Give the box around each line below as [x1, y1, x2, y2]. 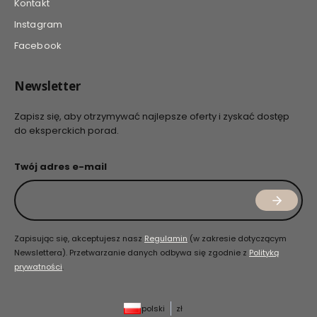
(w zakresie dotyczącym [188, 232, 287, 244]
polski [142, 302, 165, 314]
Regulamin [144, 232, 188, 244]
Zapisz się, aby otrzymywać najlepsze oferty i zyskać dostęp [14, 109, 289, 123]
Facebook [14, 38, 62, 52]
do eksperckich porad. [14, 123, 119, 137]
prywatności [14, 260, 62, 272]
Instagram [14, 17, 62, 31]
